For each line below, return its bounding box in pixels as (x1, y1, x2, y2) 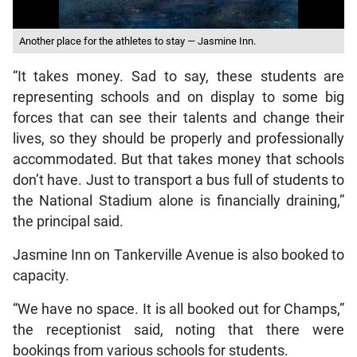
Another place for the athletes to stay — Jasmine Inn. (18, 34, 256, 47)
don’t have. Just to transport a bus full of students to (12, 171, 345, 188)
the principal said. (12, 213, 124, 229)
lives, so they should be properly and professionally (12, 130, 345, 147)
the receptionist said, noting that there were (12, 321, 345, 338)
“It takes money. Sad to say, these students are (12, 68, 345, 84)
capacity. (12, 267, 69, 284)
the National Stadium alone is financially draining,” (12, 192, 345, 209)
